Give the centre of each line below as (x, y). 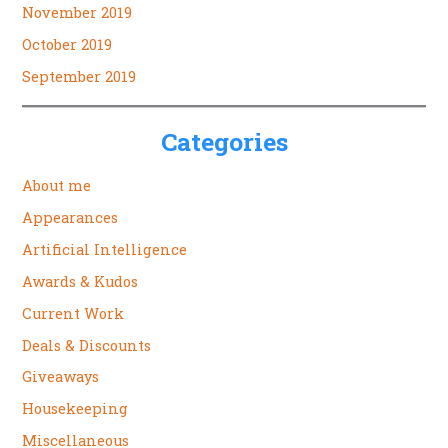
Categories (224, 141)
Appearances (70, 217)
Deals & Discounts (87, 345)
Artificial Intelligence (105, 249)
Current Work (73, 313)
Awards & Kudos (80, 281)
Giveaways (61, 377)
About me (57, 185)
